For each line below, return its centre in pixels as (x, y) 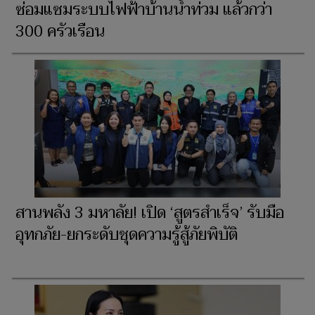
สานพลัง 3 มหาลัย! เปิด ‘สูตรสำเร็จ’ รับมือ (150, 213)
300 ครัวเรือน (60, 32)
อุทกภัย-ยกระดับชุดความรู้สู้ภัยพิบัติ (127, 235)
